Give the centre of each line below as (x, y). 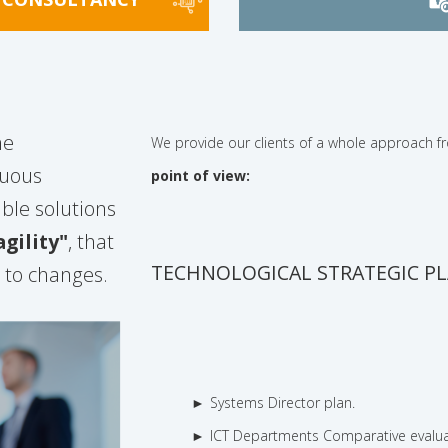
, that (90, 242)
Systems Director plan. (283, 403)
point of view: (201, 176)
